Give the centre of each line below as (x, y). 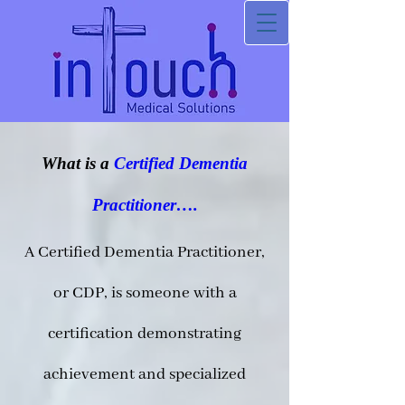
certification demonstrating (145, 334)
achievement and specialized (145, 374)
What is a (78, 163)
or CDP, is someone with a (145, 293)
